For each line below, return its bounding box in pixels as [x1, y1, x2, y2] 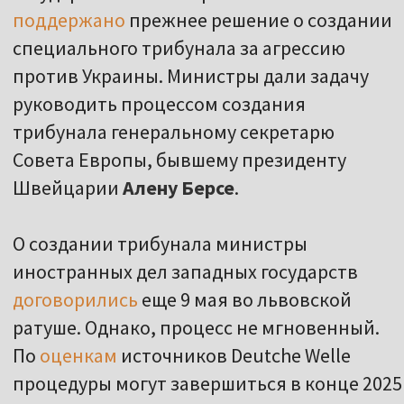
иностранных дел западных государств [13, 259, 358, 285]
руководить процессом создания [13, 91, 306, 117]
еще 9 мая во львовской [138, 287, 352, 313]
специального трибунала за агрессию [13, 35, 345, 61]
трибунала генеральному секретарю [13, 119, 335, 145]
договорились [13, 287, 138, 313]
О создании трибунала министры [13, 231, 308, 257]
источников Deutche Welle [117, 343, 351, 369]
